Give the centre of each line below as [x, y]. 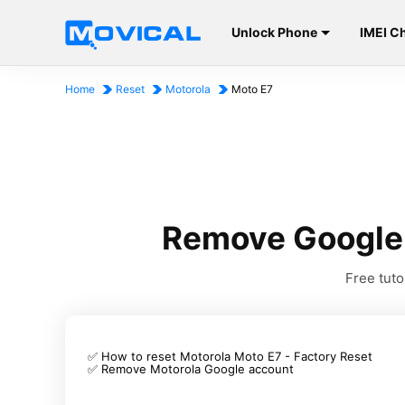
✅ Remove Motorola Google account [191, 369]
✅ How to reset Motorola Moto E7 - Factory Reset [230, 356]
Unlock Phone [274, 32]
